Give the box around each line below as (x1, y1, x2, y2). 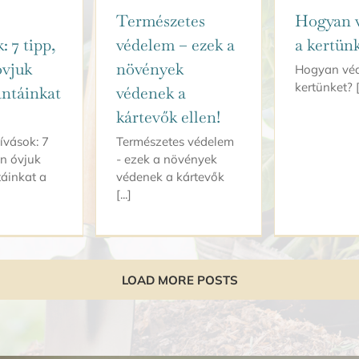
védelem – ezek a (116, 34, 235, 55)
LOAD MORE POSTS (121, 272, 238, 288)
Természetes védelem (116, 133, 234, 149)
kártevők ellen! (116, 106, 220, 127)
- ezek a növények (116, 151, 217, 167)
